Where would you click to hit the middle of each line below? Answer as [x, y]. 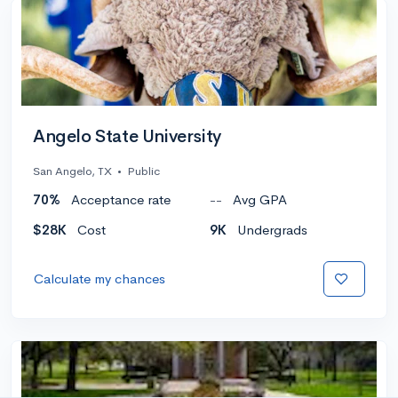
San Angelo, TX [72, 171]
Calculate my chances [99, 278]
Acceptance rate [121, 199]
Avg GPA [260, 199]
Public [143, 171]
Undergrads [272, 229]
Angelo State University [127, 136]
